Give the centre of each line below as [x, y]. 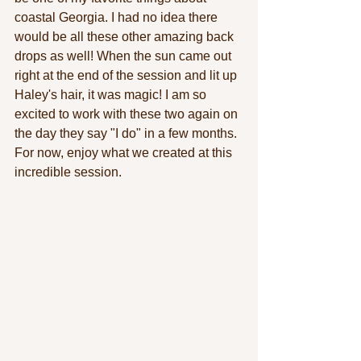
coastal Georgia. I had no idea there [118, 17]
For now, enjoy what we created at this [125, 153]
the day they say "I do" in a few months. [127, 133]
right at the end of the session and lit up [127, 75]
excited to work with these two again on [128, 114]
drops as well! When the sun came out [124, 56]
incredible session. [68, 172]
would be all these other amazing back [126, 37]
